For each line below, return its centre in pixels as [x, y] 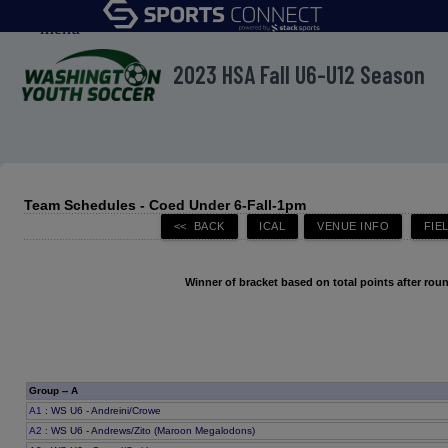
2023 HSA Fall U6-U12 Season [299, 74]
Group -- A [54, 391]
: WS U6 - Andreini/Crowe [102, 411]
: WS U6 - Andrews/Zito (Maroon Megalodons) [149, 431]
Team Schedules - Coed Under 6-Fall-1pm [165, 205]
